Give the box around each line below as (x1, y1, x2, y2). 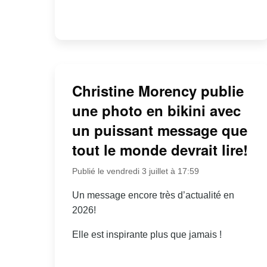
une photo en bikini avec (72, 100, 241, 120)
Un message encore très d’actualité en (72, 190, 234, 200)
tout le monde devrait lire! (72, 139, 248, 160)
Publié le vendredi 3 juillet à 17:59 (72, 166, 199, 176)
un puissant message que (72, 119, 247, 140)
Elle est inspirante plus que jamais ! (72, 229, 222, 240)
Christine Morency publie (72, 80, 244, 101)
